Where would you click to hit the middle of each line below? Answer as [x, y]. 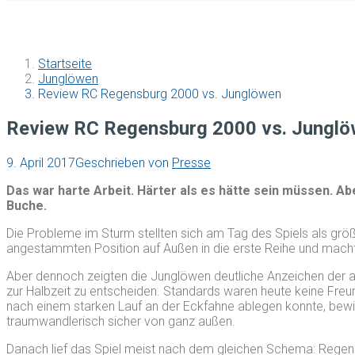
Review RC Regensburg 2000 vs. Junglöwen [160, 94]
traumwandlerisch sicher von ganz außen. [121, 321]
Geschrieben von [124, 162]
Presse [191, 162]
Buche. [27, 205]
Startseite [65, 63]
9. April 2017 [41, 162]
